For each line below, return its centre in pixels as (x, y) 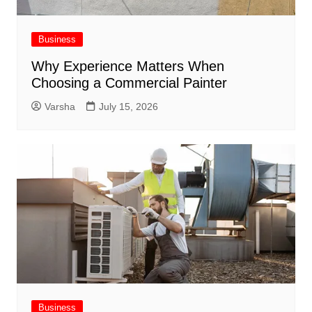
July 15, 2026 (128, 107)
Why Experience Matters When (127, 67)
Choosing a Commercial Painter (129, 83)
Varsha (60, 107)
